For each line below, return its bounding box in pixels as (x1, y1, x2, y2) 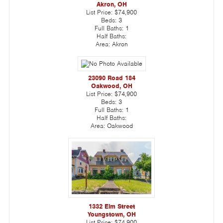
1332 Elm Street (88, 202, 135, 211)
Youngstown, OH (87, 210, 136, 219)
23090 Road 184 (88, 73, 135, 82)
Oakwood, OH (91, 81, 132, 90)
